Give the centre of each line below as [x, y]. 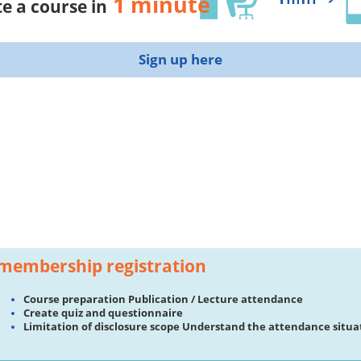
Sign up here [180, 59]
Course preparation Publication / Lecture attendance [163, 299]
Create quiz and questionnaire [103, 313]
